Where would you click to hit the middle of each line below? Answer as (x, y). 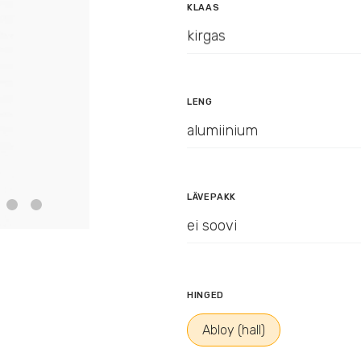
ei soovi (212, 225)
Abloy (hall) (233, 330)
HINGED (205, 296)
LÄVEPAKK (212, 197)
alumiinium (222, 130)
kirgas (206, 35)
